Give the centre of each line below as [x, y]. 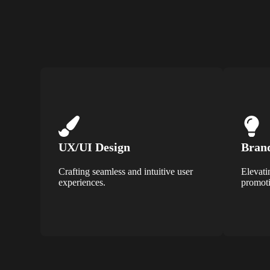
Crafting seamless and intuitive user [126, 171]
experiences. [82, 182]
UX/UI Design [95, 147]
